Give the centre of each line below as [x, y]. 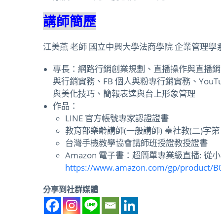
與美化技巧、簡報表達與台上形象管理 [124, 93]
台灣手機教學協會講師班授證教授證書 [136, 142]
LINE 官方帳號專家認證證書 [117, 118]
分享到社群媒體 [71, 189]
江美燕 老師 [65, 46]
